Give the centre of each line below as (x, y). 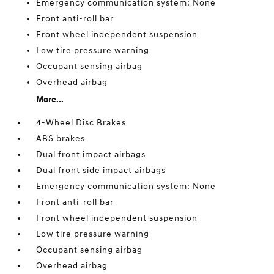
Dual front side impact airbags (101, 170)
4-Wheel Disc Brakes (81, 123)
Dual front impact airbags (91, 154)
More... (50, 99)
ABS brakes (61, 139)
